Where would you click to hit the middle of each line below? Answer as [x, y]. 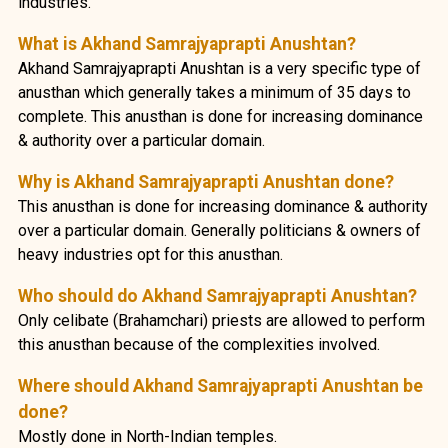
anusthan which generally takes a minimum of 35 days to [214, 92]
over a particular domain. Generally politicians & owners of [219, 230]
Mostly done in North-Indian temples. [147, 436]
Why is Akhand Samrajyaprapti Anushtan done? [205, 181]
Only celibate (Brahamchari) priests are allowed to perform [221, 320]
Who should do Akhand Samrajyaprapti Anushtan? [217, 295]
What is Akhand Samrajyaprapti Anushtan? [186, 43]
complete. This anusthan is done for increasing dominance [220, 116]
